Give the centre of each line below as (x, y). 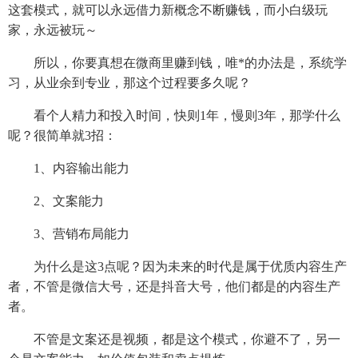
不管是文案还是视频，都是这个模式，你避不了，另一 (174, 339)
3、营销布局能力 (69, 233)
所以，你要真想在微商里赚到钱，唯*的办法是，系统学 (177, 62)
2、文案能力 (56, 201)
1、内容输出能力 (69, 168)
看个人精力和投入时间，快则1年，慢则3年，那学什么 (174, 115)
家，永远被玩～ (53, 30)
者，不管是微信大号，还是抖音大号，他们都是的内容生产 (174, 286)
